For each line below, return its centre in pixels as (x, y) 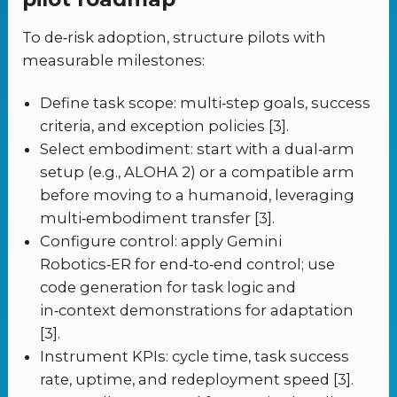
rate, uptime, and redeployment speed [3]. (197, 379)
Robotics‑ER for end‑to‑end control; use (188, 264)
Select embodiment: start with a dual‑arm (198, 148)
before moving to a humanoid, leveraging (198, 195)
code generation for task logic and (168, 287)
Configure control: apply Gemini (161, 241)
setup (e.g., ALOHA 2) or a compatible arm (198, 171)
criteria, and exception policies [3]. (165, 125)
